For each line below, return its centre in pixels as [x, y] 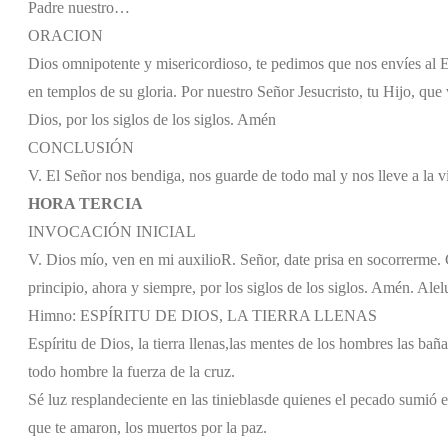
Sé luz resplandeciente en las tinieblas [146, 399]
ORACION [65, 35]
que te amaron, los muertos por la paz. [147, 427]
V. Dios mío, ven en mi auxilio [124, 259]
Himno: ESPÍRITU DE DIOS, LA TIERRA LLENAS [202, 315]
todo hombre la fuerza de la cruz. [131, 371]
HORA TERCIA [85, 203]
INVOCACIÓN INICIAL [112, 231]
